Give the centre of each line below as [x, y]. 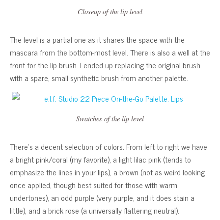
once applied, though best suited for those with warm [94, 185]
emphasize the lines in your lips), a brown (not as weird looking [107, 172]
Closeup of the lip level [110, 12]
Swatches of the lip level [110, 119]
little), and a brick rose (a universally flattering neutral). [95, 210]
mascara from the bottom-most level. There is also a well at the [110, 52]
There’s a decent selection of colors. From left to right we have [109, 147]
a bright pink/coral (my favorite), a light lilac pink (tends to [100, 159]
